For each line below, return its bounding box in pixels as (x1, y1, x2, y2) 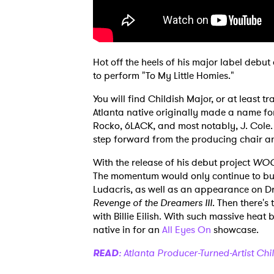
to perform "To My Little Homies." (93, 68, 234, 83)
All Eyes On (162, 223, 211, 237)
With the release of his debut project (93, 155, 253, 169)
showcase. (211, 223, 259, 237)
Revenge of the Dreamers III (93, 196, 212, 210)
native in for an (93, 223, 162, 237)
